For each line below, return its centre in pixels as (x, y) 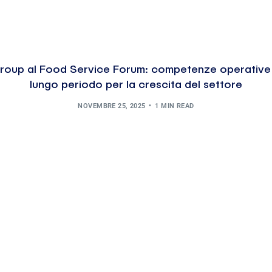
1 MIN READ (175, 106)
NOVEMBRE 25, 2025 (112, 106)
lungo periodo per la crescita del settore (136, 85)
